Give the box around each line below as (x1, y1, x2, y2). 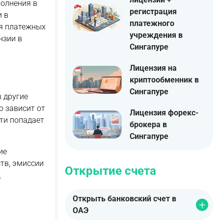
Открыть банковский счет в (73, 194, 176, 204)
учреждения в (130, 30, 183, 40)
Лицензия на (130, 63, 177, 73)
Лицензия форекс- (130, 108, 198, 117)
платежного (130, 18, 174, 28)
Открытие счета (65, 164, 156, 178)
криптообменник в (130, 75, 199, 84)
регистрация (130, 6, 177, 16)
